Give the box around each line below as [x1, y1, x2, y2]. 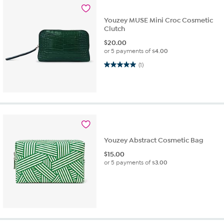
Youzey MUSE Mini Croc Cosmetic [104, 16, 213, 25]
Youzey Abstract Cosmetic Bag [104, 136, 204, 145]
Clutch [104, 24, 125, 33]
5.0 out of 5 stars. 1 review [104, 59, 125, 68]
